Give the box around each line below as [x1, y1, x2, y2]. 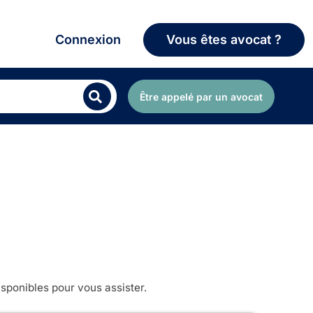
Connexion [55, 32, 121, 48]
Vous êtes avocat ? [166, 32, 282, 48]
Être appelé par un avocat [140, 90, 263, 103]
